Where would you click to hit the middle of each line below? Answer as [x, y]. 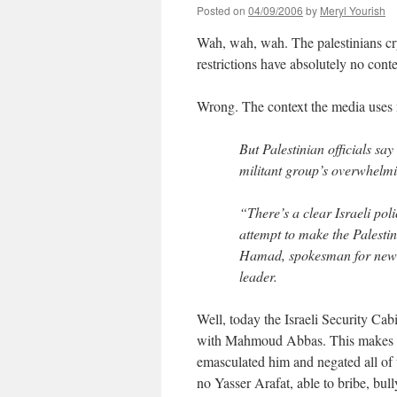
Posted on [221, 10]
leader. [258, 276]
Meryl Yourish [353, 10]
